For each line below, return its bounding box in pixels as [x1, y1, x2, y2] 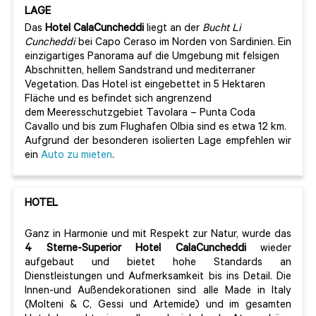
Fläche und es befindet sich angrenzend [25, 94, 212, 107]
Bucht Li [202, 23, 241, 36]
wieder [245, 243, 291, 256]
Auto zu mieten [41, 150, 112, 163]
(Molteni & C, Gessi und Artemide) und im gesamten [25, 300, 291, 312]
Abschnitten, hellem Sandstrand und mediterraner [25, 66, 255, 78]
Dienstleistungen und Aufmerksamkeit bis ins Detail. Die [25, 272, 291, 284]
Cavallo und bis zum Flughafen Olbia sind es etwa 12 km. [25, 122, 286, 135]
